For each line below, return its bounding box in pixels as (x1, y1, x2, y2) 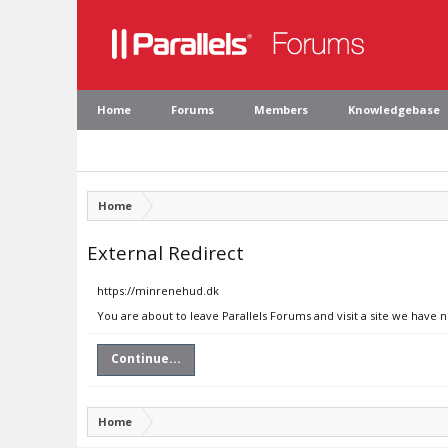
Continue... (111, 350, 181, 367)
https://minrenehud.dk (97, 283, 219, 298)
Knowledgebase (348, 102, 440, 117)
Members (254, 102, 308, 117)
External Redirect (87, 240, 244, 265)
